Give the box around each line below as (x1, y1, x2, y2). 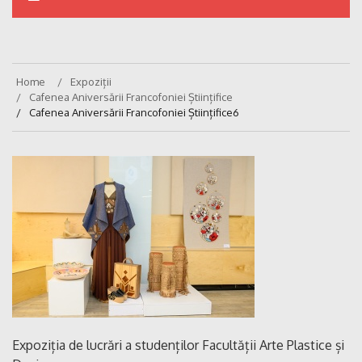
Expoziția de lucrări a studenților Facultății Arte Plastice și (12, 337, 344, 354)
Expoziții (70, 75, 112, 89)
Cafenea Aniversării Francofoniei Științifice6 (29, 106, 239, 120)
